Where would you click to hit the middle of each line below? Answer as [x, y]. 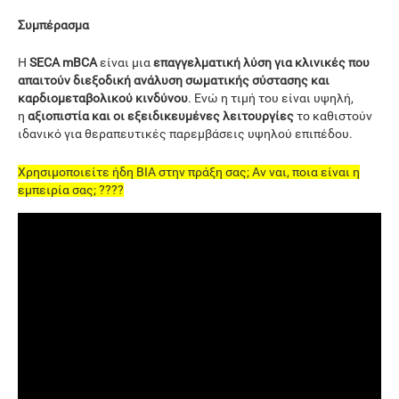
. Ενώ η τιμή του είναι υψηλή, [271, 98]
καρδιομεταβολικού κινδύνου [103, 98]
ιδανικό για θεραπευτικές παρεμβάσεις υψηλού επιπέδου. [185, 134]
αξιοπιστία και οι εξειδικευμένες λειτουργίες [161, 116]
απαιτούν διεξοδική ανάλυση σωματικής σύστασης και [174, 81]
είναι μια [125, 63]
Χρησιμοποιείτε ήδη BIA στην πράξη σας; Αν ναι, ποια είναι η [189, 171]
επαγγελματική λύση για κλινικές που [261, 63]
